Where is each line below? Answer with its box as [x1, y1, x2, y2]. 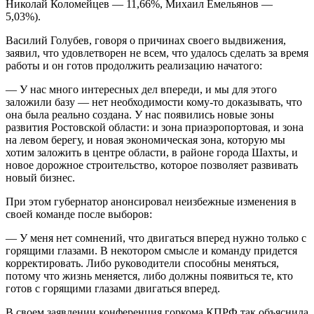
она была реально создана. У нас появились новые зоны [6, 108, 274, 121]
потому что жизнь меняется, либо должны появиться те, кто [6, 269, 293, 282]
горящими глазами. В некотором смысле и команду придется [6, 244, 297, 257]
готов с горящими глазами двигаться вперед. [6, 282, 220, 294]
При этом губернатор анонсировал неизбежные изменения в [6, 195, 296, 207]
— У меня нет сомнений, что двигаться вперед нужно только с [6, 231, 306, 244]
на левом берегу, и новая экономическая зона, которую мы [6, 133, 285, 146]
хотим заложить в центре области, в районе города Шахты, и [6, 146, 298, 158]
